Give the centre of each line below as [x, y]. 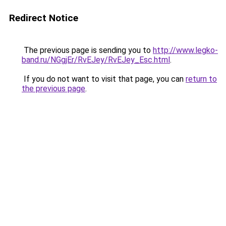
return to [201, 79]
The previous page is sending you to [87, 50]
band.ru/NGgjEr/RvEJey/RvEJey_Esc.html [96, 60]
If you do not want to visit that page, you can [104, 79]
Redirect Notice [44, 18]
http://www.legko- [185, 50]
